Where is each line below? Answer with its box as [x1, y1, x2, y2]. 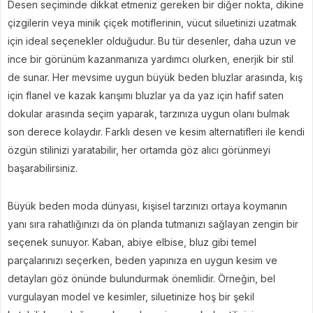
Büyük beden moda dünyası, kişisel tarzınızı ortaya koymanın [8, 200, 287, 212]
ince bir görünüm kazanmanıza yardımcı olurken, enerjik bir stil [8, 53, 293, 65]
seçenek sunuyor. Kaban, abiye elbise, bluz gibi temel [8, 236, 256, 248]
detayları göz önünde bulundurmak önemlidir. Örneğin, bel [8, 272, 275, 284]
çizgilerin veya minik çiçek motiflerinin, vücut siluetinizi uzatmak [8, 17, 297, 29]
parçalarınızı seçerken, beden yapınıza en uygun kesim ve [8, 254, 277, 266]
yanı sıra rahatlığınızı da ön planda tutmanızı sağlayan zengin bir [8, 218, 298, 230]
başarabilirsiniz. [8, 162, 78, 174]
